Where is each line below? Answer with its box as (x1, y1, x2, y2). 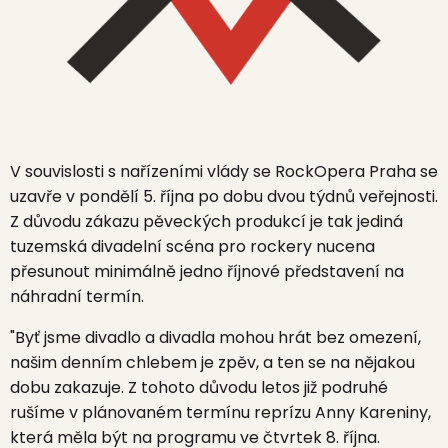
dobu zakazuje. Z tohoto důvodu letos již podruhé (10, 376, 388, 399)
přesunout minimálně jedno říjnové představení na (10, 260, 404, 283)
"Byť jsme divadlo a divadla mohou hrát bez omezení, (10, 326, 421, 349)
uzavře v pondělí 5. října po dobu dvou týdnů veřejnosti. (10, 185, 438, 208)
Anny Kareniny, (315, 401, 431, 424)
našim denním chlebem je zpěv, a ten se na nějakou (10, 351, 415, 374)
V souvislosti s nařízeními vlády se (10, 160, 275, 183)
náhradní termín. (10, 285, 144, 308)
